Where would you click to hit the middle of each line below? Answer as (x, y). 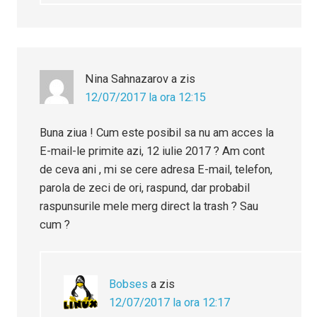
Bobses (129, 284)
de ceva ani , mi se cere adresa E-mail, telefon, (156, 170)
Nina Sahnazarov (127, 79)
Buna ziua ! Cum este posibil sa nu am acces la (157, 133)
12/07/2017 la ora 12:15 (146, 98)
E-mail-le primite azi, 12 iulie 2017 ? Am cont (152, 151)
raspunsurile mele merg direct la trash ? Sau (149, 207)
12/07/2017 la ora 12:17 (170, 303)
